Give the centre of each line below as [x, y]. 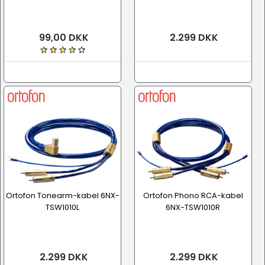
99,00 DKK [62, 38]
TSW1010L [62, 207]
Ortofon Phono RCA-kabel [193, 195]
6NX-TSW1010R [193, 207]
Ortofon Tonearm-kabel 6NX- [62, 195]
